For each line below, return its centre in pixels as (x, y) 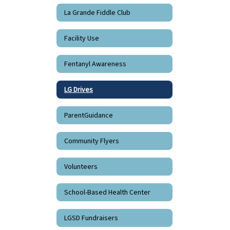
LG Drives (79, 90)
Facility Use (82, 38)
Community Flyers (92, 141)
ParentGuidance (89, 115)
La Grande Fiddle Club (97, 13)
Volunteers (81, 167)
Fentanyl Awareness (95, 64)
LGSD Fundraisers (91, 218)
